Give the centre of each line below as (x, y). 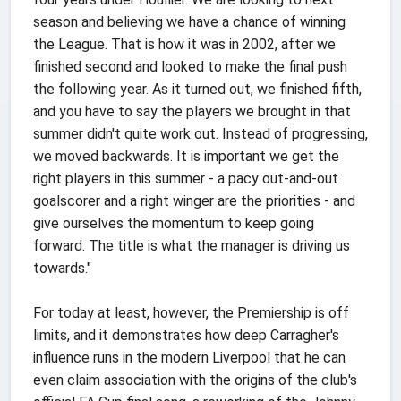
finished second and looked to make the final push (190, 66)
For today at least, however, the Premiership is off (191, 312)
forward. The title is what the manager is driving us (192, 245)
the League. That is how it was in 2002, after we (184, 44)
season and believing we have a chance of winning (189, 21)
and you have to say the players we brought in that (192, 111)
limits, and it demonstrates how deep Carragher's (186, 335)
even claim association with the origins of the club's (195, 380)
